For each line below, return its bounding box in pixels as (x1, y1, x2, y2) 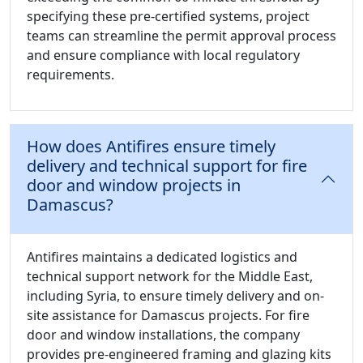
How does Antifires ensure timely (27, 135, 275, 158)
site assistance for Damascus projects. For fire (27, 306, 310, 325)
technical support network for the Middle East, (27, 267, 313, 286)
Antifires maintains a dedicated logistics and (27, 248, 297, 267)
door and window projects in (27, 174, 241, 197)
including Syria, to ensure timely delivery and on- (27, 287, 324, 305)
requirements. (27, 66, 114, 84)
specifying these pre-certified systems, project (27, 7, 310, 26)
